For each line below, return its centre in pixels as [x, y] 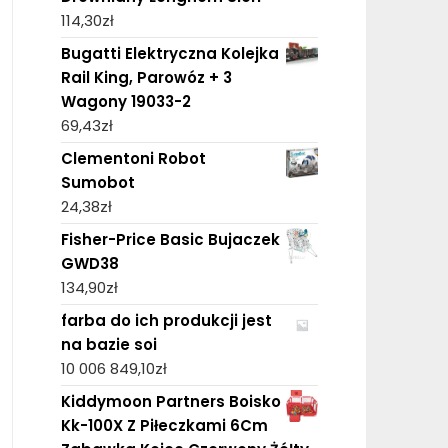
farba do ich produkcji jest [166, 320]
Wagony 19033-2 [125, 101]
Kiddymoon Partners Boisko [170, 401]
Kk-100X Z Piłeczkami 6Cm [164, 425]
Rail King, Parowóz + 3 [146, 77]
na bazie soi [108, 344]
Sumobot [97, 182]
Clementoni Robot [133, 158]
